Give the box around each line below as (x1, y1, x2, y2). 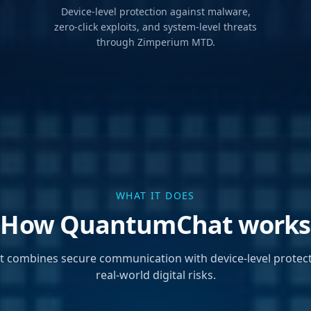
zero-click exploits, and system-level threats (54, 20, 257, 34)
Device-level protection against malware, (60, 5, 251, 19)
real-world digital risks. (95, 267, 216, 283)
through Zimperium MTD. (96, 35, 215, 49)
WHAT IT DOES (116, 189, 195, 203)
